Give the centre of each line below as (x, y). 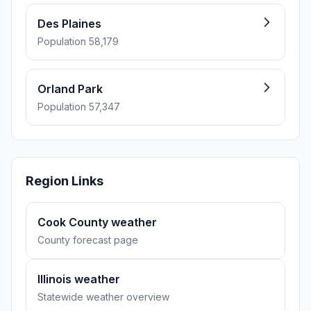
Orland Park (70, 89)
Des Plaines (69, 24)
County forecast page (88, 240)
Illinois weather (79, 279)
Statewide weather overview (103, 297)
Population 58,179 (78, 41)
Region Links (65, 181)
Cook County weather (97, 222)
